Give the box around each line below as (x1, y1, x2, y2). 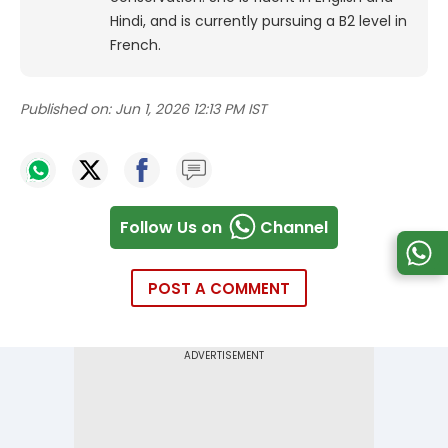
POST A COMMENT (148, 278, 290, 300)
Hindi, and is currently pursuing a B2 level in (110, 11, 407, 32)
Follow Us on (120, 215, 222, 239)
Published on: (20, 99, 111, 120)
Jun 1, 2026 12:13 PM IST (115, 99, 267, 120)
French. (110, 35, 161, 56)
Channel (260, 215, 328, 239)
